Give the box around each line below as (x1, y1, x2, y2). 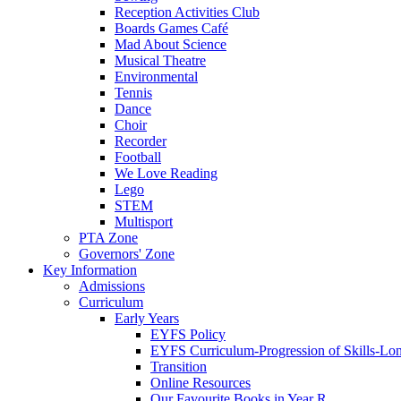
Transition (150, 358, 207, 374)
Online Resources (150, 374, 251, 390)
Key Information (43, 261, 137, 277)
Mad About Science (115, 36, 226, 52)
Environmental (115, 68, 198, 84)
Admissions (79, 277, 145, 294)
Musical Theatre (115, 52, 206, 68)
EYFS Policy (150, 326, 226, 342)
